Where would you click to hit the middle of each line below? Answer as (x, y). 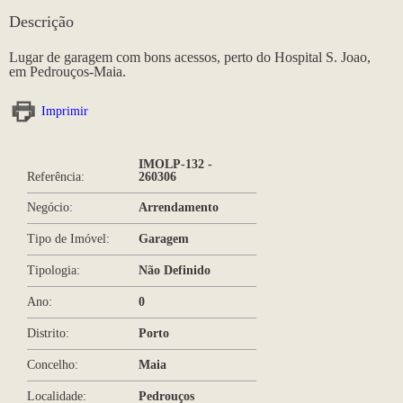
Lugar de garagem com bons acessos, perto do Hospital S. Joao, (190, 57)
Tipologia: (54, 271)
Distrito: (48, 334)
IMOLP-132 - (175, 164)
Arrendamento (178, 208)
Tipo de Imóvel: (68, 239)
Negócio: (50, 208)
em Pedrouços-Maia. (67, 71)
